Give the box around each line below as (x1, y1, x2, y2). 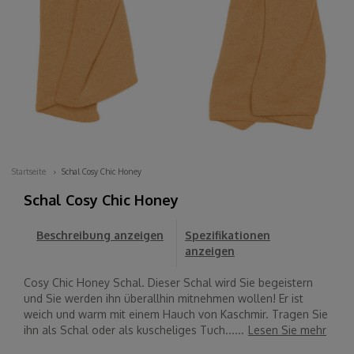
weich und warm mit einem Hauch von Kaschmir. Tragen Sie (24, 307, 328, 322)
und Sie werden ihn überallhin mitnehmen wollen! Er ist (24, 292, 303, 306)
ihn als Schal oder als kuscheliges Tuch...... (24, 323, 244, 337)
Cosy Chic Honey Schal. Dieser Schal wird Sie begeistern (24, 276, 313, 290)
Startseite (12, 167, 46, 177)
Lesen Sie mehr (248, 323, 326, 337)
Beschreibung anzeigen (36, 228, 164, 243)
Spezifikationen (185, 228, 270, 243)
